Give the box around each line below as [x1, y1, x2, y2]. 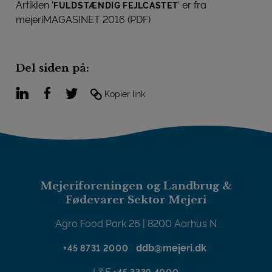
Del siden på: [16, 61, 89, 75]
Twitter [77, 86, 107, 98]
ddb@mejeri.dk [135, 242, 209, 254]
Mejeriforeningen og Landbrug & [40, 179, 232, 192]
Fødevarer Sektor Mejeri [66, 193, 206, 206]
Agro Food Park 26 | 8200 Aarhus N [55, 217, 217, 229]
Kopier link [104, 89, 145, 99]
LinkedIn [29, 85, 66, 97]
